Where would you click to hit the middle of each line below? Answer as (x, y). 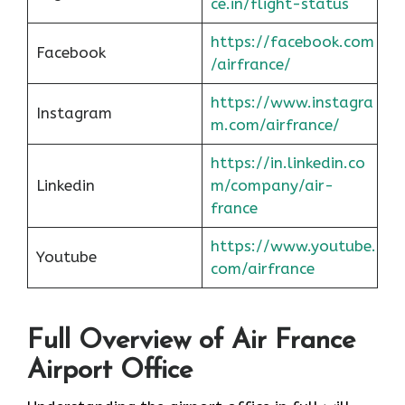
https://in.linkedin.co (287, 162)
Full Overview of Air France (191, 342)
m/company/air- (272, 185)
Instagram (74, 113)
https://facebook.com (292, 41)
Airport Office (110, 372)
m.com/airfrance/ (275, 124)
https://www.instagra (292, 102)
